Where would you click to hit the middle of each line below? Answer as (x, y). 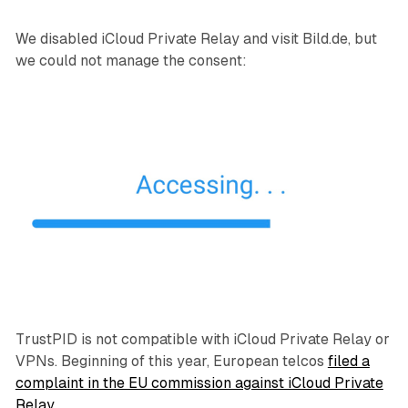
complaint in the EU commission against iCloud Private (199, 382)
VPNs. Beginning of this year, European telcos (171, 361)
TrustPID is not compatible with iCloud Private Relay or (202, 339)
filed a (348, 361)
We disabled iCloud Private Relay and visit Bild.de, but (196, 39)
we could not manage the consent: (131, 61)
